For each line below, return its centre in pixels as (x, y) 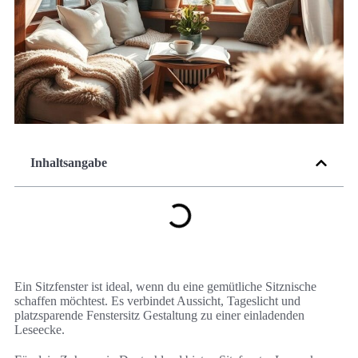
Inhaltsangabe (69, 163)
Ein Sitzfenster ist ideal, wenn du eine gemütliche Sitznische (165, 287)
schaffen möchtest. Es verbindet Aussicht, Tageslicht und (157, 301)
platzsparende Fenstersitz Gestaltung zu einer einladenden (159, 316)
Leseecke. (40, 330)
